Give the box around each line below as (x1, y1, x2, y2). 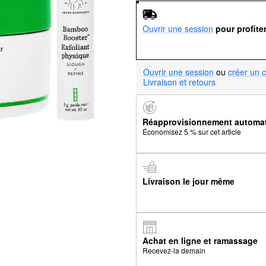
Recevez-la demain (142, 245, 205, 255)
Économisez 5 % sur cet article (142, 126, 241, 137)
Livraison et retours (143, 75, 216, 88)
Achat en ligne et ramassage (142, 234, 258, 246)
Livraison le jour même (142, 175, 235, 187)
